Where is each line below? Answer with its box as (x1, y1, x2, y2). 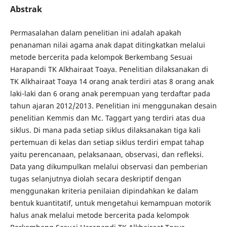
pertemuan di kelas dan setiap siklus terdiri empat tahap (10, 137, 204, 147)
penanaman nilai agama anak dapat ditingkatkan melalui (10, 40, 205, 50)
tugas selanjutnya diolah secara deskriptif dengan (10, 174, 181, 183)
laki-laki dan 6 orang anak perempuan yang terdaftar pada (10, 89, 210, 98)
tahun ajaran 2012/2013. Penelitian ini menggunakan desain (10, 101, 217, 110)
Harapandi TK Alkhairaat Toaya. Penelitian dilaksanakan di (10, 64, 208, 74)
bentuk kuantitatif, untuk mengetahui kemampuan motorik (10, 198, 211, 208)
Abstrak (10, 3, 42, 15)
